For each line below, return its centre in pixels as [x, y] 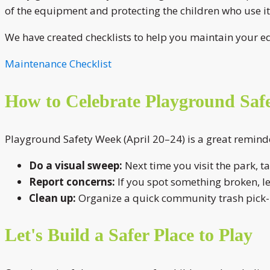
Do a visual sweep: [76, 165]
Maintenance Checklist [58, 63]
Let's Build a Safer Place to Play [129, 235]
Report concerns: [72, 181]
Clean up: [52, 198]
